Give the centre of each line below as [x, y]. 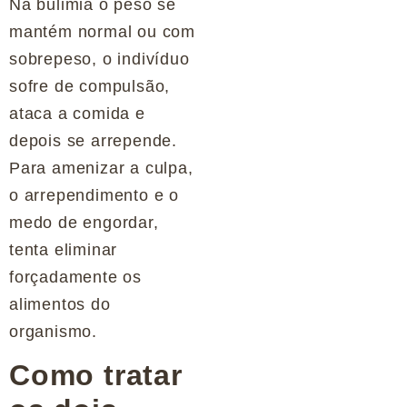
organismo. [54, 332]
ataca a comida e [77, 114]
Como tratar [96, 376]
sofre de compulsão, [90, 86]
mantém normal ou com [103, 32]
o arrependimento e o [94, 195]
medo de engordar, [84, 223]
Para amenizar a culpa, [101, 168]
